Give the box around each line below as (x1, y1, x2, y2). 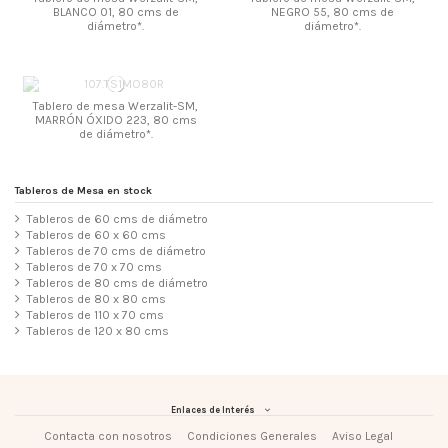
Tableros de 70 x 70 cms (27, 260, 162, 275)
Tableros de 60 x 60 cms (27, 228, 166, 243)
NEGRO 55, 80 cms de (270, 5, 394, 20)
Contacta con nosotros (43, 428, 172, 443)
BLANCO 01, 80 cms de (52, 5, 179, 20)
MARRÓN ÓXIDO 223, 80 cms (34, 113, 197, 127)
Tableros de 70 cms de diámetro (27, 244, 206, 259)
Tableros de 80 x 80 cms (27, 292, 166, 307)
